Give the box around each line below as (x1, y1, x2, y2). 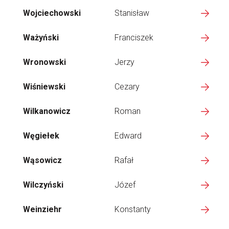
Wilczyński (23, 180, 63, 190)
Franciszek (114, 33, 153, 42)
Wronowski (23, 57, 66, 67)
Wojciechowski (23, 8, 81, 18)
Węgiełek (23, 131, 59, 141)
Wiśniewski (23, 82, 65, 91)
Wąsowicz (23, 155, 62, 165)
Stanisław (114, 8, 149, 18)
